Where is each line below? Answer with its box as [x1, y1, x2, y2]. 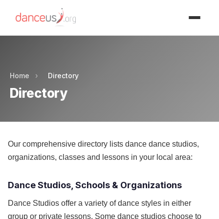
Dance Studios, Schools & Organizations [8, 180, 182, 190]
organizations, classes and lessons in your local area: [8, 153, 193, 161]
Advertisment [92, 6, 127, 13]
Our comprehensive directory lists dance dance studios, [8, 140, 199, 148]
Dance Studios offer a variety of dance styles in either [8, 199, 191, 207]
